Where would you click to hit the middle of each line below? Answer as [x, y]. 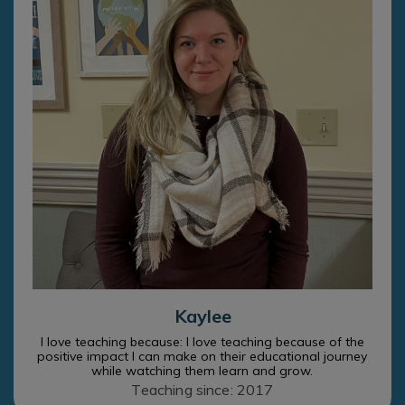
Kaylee [202, 316]
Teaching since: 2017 [202, 390]
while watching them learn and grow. [202, 371]
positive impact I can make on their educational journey [202, 357]
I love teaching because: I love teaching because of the [202, 342]
